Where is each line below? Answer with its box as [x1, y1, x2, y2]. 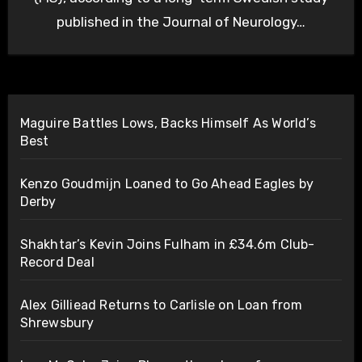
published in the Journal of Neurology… [57, 14, 305, 31]
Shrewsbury [19, 315, 95, 331]
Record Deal [19, 255, 95, 271]
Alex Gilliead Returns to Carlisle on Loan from [19, 297, 302, 314]
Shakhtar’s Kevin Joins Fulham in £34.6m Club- [19, 237, 315, 253]
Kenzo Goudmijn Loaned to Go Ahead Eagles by [19, 176, 314, 192]
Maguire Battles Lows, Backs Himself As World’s [19, 116, 316, 132]
